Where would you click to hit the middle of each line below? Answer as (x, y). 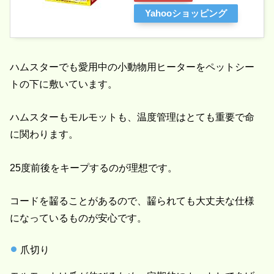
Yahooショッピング (186, 13)
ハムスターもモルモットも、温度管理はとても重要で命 (132, 117)
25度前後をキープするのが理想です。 (94, 167)
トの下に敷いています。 (64, 83)
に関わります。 (44, 134)
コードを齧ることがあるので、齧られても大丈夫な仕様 (132, 200)
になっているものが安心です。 (79, 217)
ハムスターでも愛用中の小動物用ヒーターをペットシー (132, 66)
